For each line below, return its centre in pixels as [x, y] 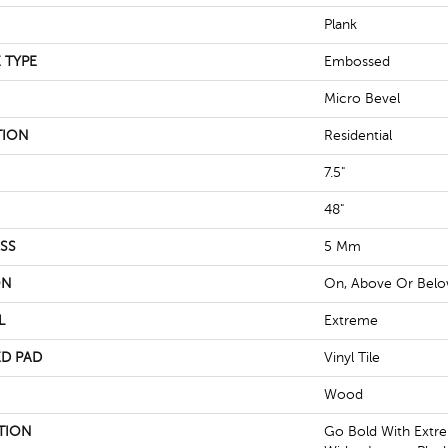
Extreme [351, 320]
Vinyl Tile [352, 357]
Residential [358, 135]
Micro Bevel [362, 98]
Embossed [357, 61]
